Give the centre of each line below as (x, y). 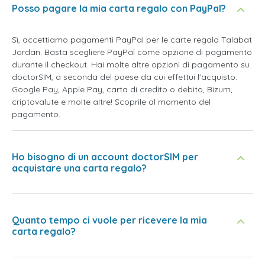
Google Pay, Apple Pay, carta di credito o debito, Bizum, (122, 89)
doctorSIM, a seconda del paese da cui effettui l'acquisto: (125, 77)
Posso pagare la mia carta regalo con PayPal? (119, 8)
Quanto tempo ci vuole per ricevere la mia (109, 220)
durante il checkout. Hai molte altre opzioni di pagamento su (131, 64)
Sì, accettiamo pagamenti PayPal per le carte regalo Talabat (132, 39)
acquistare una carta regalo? (79, 168)
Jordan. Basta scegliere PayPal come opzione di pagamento (132, 52)
